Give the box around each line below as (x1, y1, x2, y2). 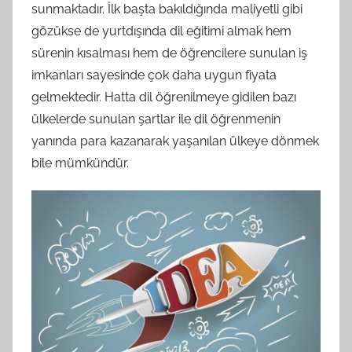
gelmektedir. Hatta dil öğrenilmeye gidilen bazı (31, 90, 296, 105)
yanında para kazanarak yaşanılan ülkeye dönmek (31, 134, 319, 149)
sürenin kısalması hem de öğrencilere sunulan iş (31, 46, 307, 61)
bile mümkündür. (31, 156, 135, 171)
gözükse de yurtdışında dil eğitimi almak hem (31, 24, 291, 39)
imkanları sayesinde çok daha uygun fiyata (31, 68, 277, 83)
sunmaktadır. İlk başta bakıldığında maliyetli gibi (31, 2, 302, 17)
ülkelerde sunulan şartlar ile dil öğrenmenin (31, 112, 280, 127)
